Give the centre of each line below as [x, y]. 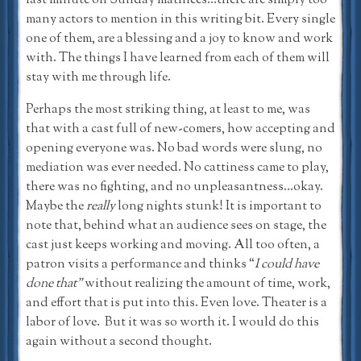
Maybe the [56, 206]
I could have [287, 264]
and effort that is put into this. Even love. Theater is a [176, 303]
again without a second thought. [119, 342]
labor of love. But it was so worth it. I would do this [172, 322]
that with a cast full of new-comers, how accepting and [180, 129]
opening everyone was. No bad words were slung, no [174, 148]
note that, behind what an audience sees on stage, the [176, 226]
